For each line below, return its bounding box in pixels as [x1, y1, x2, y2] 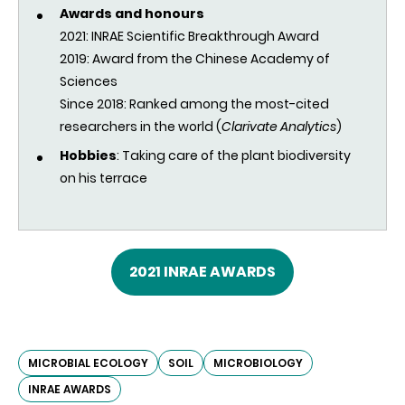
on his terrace [60, 169, 147, 188]
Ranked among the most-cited [129, 95, 329, 114]
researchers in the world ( [60, 118, 221, 137]
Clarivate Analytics [221, 118, 336, 137]
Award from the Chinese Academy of [92, 50, 330, 69]
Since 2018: [60, 95, 129, 114]
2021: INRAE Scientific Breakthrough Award [60, 27, 319, 46]
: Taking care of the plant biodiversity [117, 146, 351, 165]
